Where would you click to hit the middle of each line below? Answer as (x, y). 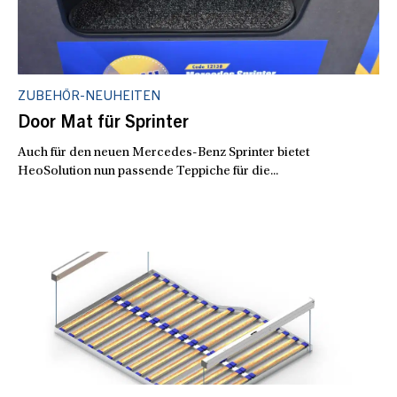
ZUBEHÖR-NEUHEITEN (89, 97)
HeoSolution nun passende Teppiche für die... (148, 171)
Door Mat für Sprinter (103, 124)
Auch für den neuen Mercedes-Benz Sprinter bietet (163, 152)
